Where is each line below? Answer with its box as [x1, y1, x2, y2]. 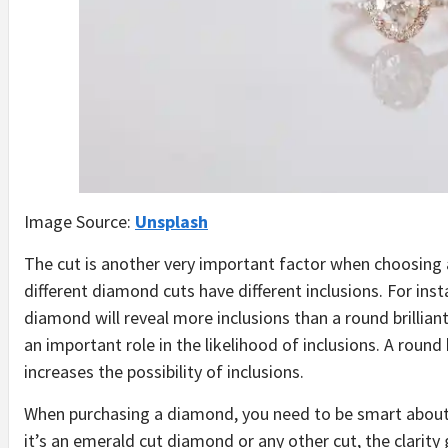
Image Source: [24, 209, 135, 233]
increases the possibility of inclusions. [24, 359, 304, 383]
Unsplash [135, 209, 208, 233]
